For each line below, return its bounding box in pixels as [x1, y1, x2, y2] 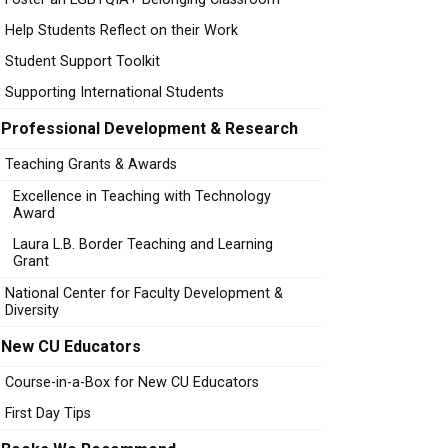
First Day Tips [5, 405, 91, 422]
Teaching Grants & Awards [5, 156, 177, 173]
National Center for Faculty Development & [5, 285, 283, 302]
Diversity [5, 302, 59, 319]
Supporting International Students [5, 84, 224, 101]
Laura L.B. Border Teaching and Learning [13, 236, 273, 253]
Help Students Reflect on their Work [5, 22, 238, 39]
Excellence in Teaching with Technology [13, 188, 271, 205]
